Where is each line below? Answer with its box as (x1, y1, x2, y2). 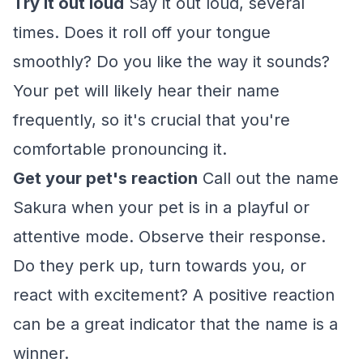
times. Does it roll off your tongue (13, 23, 271, 42)
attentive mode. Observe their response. (13, 227, 326, 246)
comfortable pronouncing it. (13, 139, 227, 159)
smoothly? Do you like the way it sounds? (13, 52, 330, 71)
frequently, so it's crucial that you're (13, 110, 290, 130)
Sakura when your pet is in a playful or (13, 198, 310, 217)
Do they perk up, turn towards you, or (13, 256, 306, 275)
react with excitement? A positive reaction (13, 285, 335, 305)
